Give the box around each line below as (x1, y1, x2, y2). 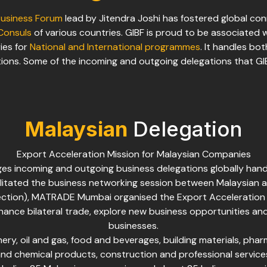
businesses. (108, 219, 159, 232)
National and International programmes (29, 41, 200, 54)
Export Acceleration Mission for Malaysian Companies (16, 148, 251, 161)
